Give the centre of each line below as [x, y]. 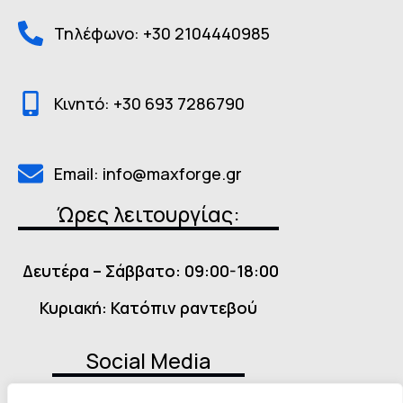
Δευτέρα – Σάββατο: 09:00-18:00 [148, 270]
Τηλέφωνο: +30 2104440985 [162, 33]
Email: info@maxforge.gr [148, 173]
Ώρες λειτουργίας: [148, 215]
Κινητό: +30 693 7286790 [149, 103]
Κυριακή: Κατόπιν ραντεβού [148, 308]
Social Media [148, 361]
